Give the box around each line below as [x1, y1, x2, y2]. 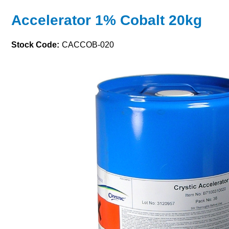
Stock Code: [11, 40, 59, 49]
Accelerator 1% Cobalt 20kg [11, 12, 202, 28]
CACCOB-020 [62, 40, 114, 49]
